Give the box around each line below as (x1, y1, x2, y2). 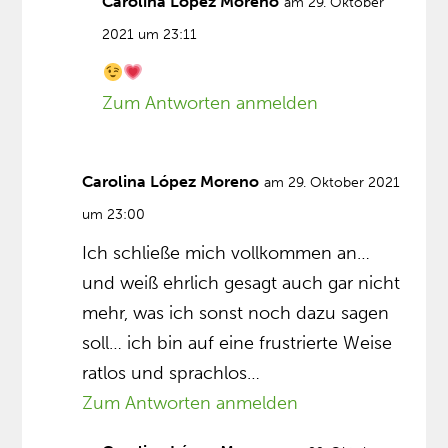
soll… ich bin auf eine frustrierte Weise (82, 332, 393, 355)
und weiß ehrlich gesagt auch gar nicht (82, 272, 401, 295)
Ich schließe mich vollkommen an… (82, 242, 371, 265)
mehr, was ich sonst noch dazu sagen (82, 302, 390, 325)
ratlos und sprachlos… (82, 362, 261, 385)
